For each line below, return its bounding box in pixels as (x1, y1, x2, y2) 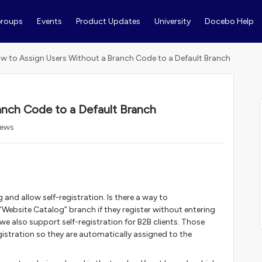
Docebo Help (204, 16, 254, 26)
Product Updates (75, 16, 140, 26)
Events (36, 16, 62, 26)
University (154, 16, 191, 26)
